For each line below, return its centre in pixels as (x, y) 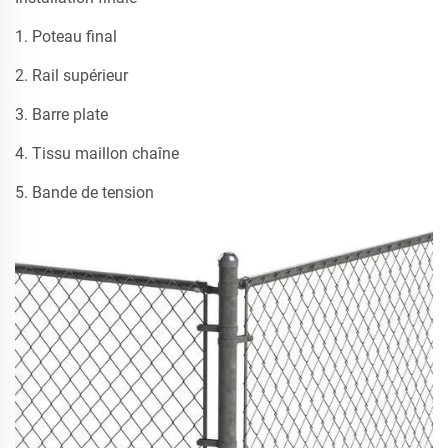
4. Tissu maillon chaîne (97, 154)
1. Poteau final (66, 37)
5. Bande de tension (84, 193)
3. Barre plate (61, 115)
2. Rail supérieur (71, 76)
